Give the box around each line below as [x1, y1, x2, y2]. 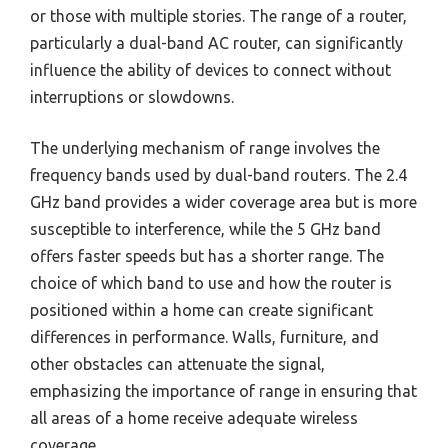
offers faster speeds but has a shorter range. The [30, 247, 384, 266]
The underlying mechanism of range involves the [30, 139, 380, 158]
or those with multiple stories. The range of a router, [30, 7, 407, 26]
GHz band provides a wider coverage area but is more [30, 193, 417, 212]
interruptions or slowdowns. [30, 88, 234, 107]
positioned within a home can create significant [30, 301, 373, 320]
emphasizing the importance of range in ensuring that [30, 382, 417, 401]
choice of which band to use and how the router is [30, 274, 392, 293]
